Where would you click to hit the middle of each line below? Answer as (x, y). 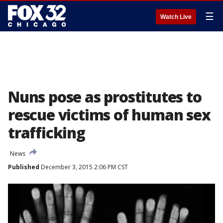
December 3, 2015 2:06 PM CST (84, 167)
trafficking (47, 133)
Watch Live (176, 17)
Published (24, 167)
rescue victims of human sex (109, 115)
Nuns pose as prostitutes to (105, 97)
